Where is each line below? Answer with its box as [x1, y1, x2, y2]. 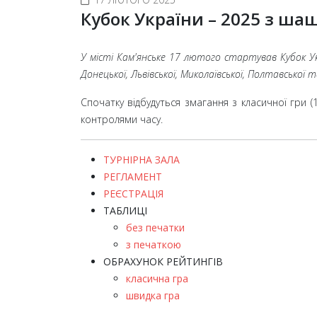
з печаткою [126, 237, 181, 251]
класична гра [126, 271, 188, 285]
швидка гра [126, 288, 180, 302]
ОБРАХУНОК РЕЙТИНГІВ [103, 254, 223, 268]
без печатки [126, 220, 185, 234]
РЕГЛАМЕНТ [103, 169, 162, 183]
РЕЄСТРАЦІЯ [103, 186, 163, 200]
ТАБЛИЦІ [103, 203, 147, 217]
